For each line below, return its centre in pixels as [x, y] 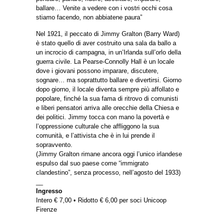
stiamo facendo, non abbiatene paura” [89, 17]
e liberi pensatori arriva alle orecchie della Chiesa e [108, 108]
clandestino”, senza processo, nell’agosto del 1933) [108, 172]
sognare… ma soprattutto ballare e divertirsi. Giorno [109, 80]
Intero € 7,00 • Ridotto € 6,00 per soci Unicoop [101, 200]
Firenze [46, 209]
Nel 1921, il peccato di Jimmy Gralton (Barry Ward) [108, 34]
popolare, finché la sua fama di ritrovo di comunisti [107, 98]
